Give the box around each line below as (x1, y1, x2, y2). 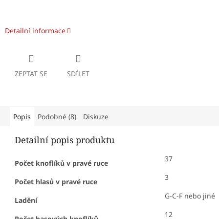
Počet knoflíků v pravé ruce (15, 158, 108, 168)
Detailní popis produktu (15, 134, 114, 146)
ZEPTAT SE (15, 69, 47, 79)
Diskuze (83, 112, 109, 122)
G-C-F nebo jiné (165, 191, 215, 201)
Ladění (15, 196, 37, 205)
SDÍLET (67, 69, 89, 79)
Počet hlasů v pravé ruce (15, 177, 97, 187)
